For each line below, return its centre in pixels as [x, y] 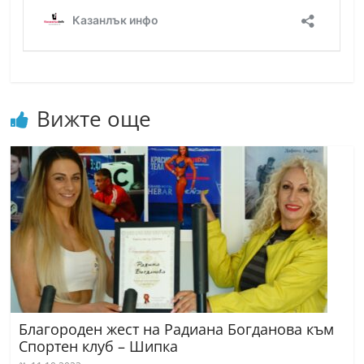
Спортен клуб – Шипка [99, 346]
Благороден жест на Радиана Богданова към [177, 329]
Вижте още [94, 118]
